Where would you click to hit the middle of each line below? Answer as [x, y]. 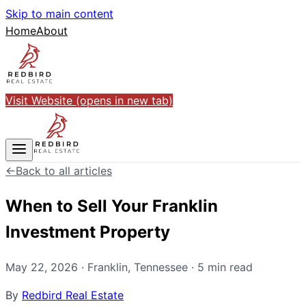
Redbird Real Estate [73, 295]
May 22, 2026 [42, 267]
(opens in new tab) [123, 100]
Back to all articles [64, 171]
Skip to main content [59, 14]
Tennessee [161, 267]
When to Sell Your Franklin [112, 206]
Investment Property [88, 232]
